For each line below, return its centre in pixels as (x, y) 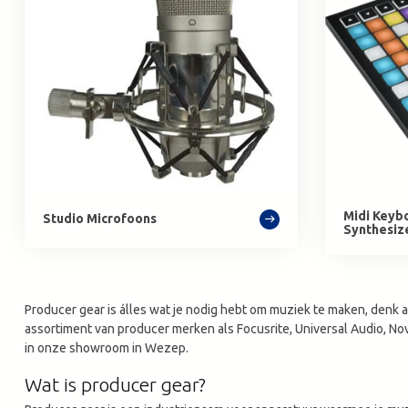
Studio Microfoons (100, 219)
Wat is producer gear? (115, 384)
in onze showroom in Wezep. (107, 347)
